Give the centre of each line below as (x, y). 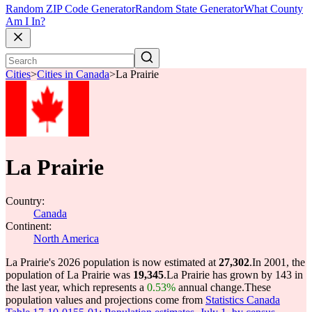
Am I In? (25, 22)
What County (273, 9)
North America (66, 239)
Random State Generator (189, 9)
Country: (25, 201)
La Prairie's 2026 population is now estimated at (112, 262)
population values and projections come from (106, 300)
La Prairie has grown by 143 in (235, 275)
